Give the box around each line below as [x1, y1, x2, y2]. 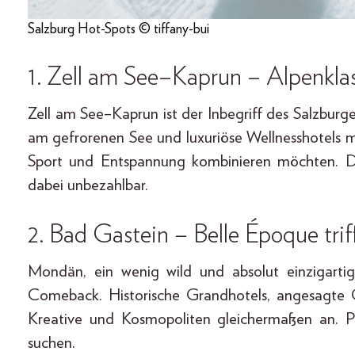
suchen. [28, 334, 75, 351]
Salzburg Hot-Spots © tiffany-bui [28, 21, 209, 36]
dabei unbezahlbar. [28, 176, 148, 193]
